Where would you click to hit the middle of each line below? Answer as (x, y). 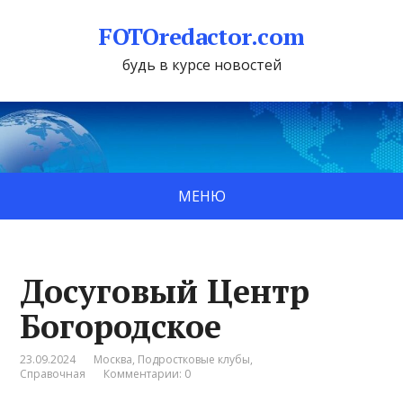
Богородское (121, 326)
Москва (113, 359)
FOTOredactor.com (201, 36)
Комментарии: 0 (148, 373)
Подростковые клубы (194, 359)
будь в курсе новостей (201, 65)
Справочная (53, 373)
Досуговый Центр (165, 291)
